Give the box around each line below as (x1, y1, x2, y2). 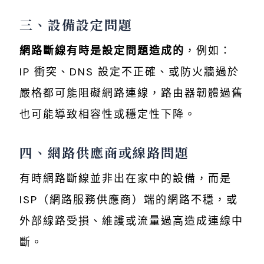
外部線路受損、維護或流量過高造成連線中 (19, 213, 243, 228)
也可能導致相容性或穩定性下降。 (19, 107, 196, 121)
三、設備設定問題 (19, 15, 133, 34)
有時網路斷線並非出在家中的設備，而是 (19, 171, 232, 186)
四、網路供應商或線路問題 (19, 143, 189, 161)
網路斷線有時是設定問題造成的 (19, 43, 184, 58)
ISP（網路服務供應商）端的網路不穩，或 (19, 192, 238, 207)
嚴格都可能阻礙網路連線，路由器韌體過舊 (19, 85, 243, 100)
